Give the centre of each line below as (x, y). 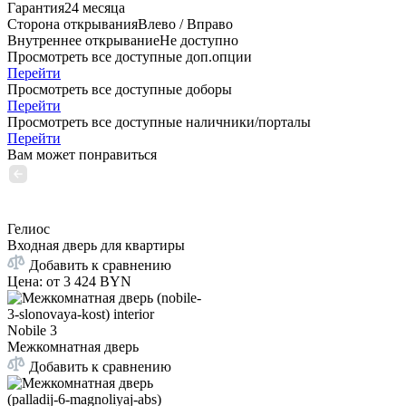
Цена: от (34, 281)
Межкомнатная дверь (73, 346)
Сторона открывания (72, 24)
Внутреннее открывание (83, 40)
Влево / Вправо (185, 24)
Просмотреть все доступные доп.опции (130, 56)
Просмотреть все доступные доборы (120, 89)
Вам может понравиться (82, 154)
